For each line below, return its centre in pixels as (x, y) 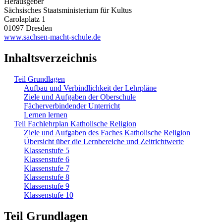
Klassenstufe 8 (47, 177)
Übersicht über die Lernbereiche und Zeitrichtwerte (104, 141)
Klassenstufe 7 (47, 168)
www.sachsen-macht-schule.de (52, 37)
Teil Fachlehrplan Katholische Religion (75, 123)
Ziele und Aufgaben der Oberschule (80, 97)
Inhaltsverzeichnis (50, 58)
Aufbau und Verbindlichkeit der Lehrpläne (90, 88)
